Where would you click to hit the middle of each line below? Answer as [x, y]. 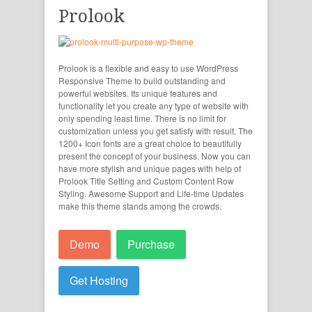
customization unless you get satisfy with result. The [156, 131]
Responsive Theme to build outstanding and [142, 81]
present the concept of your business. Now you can [155, 156]
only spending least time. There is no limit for [142, 118]
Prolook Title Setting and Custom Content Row [146, 181]
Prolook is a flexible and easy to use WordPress [148, 68]
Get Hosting [99, 280]
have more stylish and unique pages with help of [150, 169]
